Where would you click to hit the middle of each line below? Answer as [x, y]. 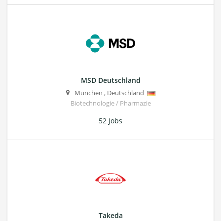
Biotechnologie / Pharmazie [110, 103]
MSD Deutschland [110, 80]
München [88, 93]
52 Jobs [110, 120]
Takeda [110, 215]
